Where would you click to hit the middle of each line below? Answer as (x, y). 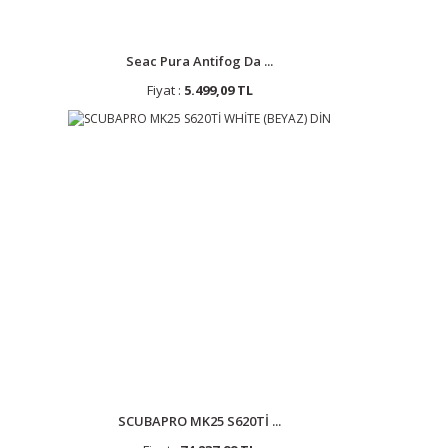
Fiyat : (165, 90)
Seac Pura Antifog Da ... (199, 61)
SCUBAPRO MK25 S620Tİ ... (199, 421)
